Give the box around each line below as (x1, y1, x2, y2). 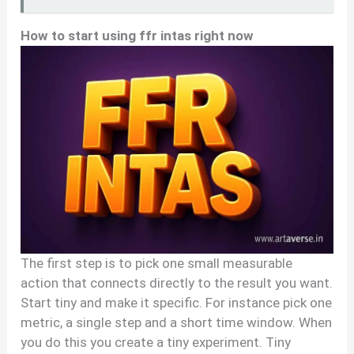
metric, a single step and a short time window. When (21, 314, 333, 331)
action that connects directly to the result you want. (21, 275, 333, 292)
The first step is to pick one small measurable (21, 255, 293, 272)
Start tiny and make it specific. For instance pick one (21, 295, 333, 311)
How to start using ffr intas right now (21, 27, 254, 43)
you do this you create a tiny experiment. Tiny (21, 334, 292, 351)
